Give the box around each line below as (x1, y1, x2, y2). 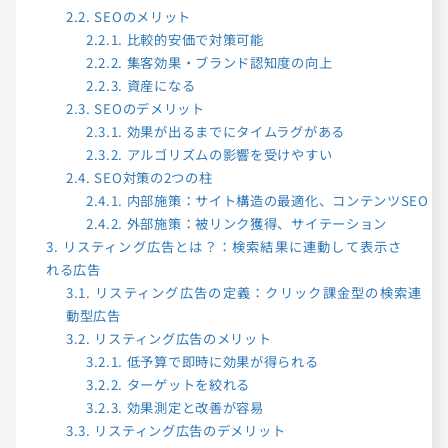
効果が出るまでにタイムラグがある (123, 122, 349, 142)
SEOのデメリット (90, 99, 205, 119)
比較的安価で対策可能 (123, 30, 264, 50)
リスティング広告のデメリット (90, 421, 286, 441)
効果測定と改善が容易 (123, 398, 264, 418)
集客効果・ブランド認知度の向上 (123, 53, 333, 73)
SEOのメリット (90, 7, 192, 27)
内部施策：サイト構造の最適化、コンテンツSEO (123, 191, 429, 211)
